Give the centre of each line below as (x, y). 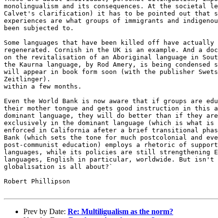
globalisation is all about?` (58, 166)
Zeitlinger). (27, 79)
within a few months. (43, 86)
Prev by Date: (45, 211)
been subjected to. (39, 28)
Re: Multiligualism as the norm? (120, 211)
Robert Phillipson (37, 181)
